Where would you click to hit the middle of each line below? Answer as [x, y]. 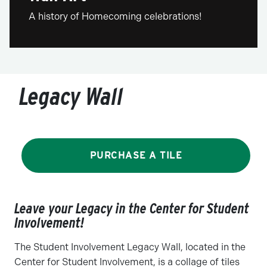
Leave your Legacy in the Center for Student [132, 209]
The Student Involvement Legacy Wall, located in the [130, 247]
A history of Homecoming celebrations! [115, 17]
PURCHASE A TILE [136, 156]
